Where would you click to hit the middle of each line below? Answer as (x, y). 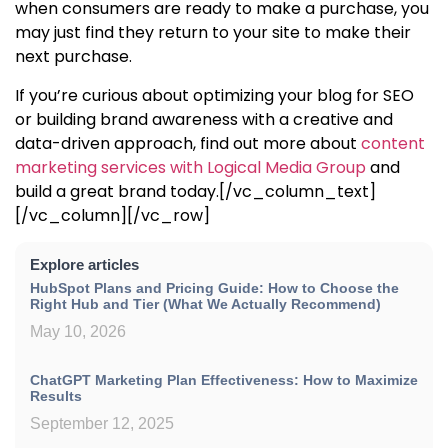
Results (56, 396)
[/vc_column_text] (297, 191)
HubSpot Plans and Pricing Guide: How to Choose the (214, 288)
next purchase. (73, 57)
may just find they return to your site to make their (213, 33)
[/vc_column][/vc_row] (112, 215)
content (393, 143)
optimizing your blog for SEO (303, 95)
